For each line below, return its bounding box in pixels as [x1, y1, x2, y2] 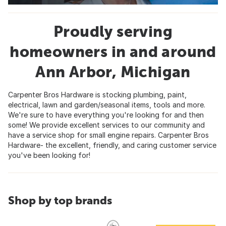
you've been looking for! [8, 150, 90, 159]
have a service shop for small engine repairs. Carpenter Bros [8, 130, 209, 139]
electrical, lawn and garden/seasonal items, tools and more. [8, 100, 205, 109]
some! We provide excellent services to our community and [8, 120, 205, 129]
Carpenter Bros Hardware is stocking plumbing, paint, [8, 90, 187, 99]
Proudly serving [53, 22, 173, 40]
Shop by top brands [8, 193, 112, 207]
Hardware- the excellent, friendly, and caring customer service [8, 140, 216, 149]
